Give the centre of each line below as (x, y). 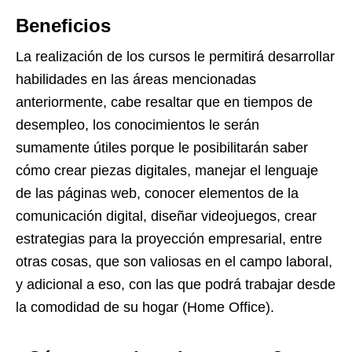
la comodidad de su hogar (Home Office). (145, 307)
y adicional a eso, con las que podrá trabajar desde (176, 284)
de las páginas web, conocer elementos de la (157, 193)
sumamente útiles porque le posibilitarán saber (162, 148)
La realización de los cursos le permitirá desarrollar (175, 57)
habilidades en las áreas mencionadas (136, 79)
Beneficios (63, 26)
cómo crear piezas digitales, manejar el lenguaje (167, 170)
